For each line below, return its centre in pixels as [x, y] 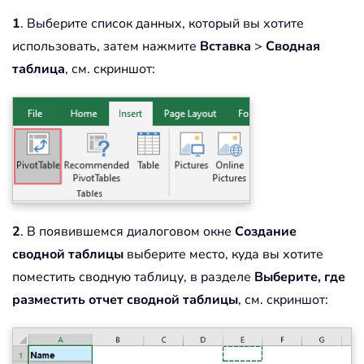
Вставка [225, 46]
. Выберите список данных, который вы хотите [162, 23]
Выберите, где [300, 277]
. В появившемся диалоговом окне [128, 231]
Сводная [293, 46]
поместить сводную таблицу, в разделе [133, 277]
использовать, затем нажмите [106, 46]
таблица [39, 69]
